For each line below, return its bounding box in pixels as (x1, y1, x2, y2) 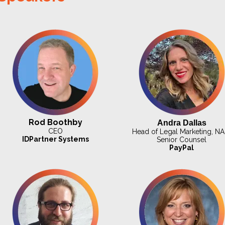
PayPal (169, 144, 194, 152)
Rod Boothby (28, 118, 82, 128)
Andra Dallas (157, 119, 206, 128)
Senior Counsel (157, 136, 207, 144)
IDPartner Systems (22, 135, 89, 144)
